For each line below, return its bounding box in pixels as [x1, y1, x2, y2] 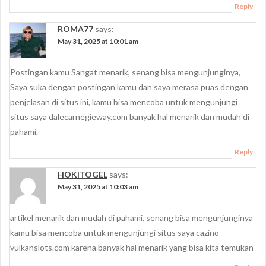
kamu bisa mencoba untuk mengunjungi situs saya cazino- [10, 227, 222, 237]
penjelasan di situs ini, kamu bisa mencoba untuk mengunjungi [10, 97, 237, 107]
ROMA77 [58, 24, 93, 34]
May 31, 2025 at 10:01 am [58, 37, 138, 46]
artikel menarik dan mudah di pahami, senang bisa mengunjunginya [10, 213, 253, 223]
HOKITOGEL [58, 169, 107, 179]
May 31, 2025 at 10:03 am [58, 182, 138, 191]
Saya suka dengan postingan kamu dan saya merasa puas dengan [10, 82, 248, 92]
